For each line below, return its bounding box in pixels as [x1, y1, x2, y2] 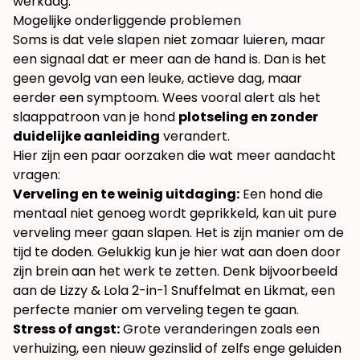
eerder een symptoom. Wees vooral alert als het [13, 88, 321, 108]
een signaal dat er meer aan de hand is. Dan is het [13, 50, 326, 69]
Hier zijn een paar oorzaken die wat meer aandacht [13, 146, 336, 166]
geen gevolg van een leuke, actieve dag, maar [13, 69, 302, 88]
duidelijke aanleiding [13, 127, 160, 146]
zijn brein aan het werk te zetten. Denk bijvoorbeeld [13, 262, 337, 281]
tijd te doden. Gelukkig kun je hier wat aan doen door [13, 243, 341, 262]
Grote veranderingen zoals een [120, 320, 320, 339]
